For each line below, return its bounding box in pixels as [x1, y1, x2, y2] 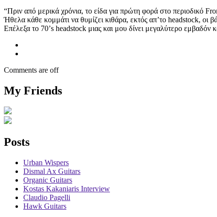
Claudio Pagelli [23, 193, 70, 202]
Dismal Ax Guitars [23, 167, 80, 176]
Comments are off [4, 65, 59, 74]
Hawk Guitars [23, 202, 66, 211]
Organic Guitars [23, 176, 72, 185]
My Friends [4, 84, 62, 97]
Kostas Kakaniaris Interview [23, 185, 110, 193]
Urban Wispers [23, 158, 69, 167]
